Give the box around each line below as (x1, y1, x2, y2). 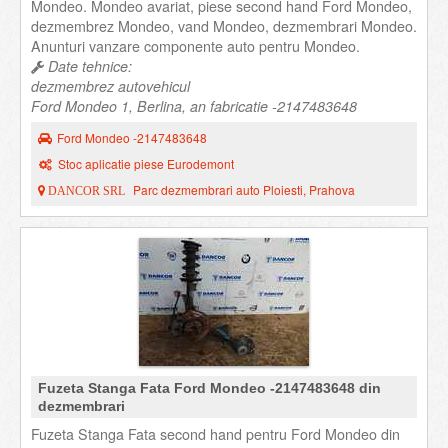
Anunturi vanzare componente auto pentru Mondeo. (31, 36, 360, 56)
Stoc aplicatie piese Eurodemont (58, 155, 235, 172)
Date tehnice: (44, 56, 132, 76)
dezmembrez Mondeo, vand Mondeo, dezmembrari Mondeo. (31, 16, 417, 36)
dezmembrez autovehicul (31, 76, 190, 96)
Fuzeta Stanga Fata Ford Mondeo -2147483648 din (38, 380, 381, 396)
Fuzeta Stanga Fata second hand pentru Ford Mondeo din (31, 424, 400, 444)
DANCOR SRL (45, 185, 128, 197)
